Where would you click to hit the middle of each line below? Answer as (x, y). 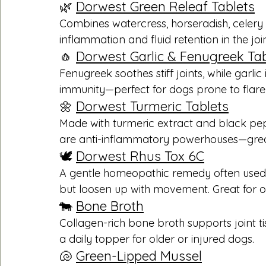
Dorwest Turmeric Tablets (152, 106)
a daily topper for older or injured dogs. (157, 239)
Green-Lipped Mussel (139, 256)
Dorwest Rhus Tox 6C (140, 156)
